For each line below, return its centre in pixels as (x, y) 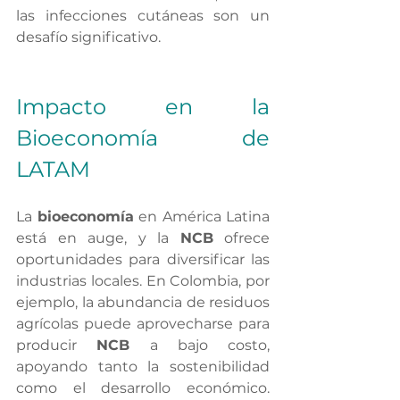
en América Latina (201, 217)
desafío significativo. (88, 37)
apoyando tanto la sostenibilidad (143, 367)
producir (57, 345)
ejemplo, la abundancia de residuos (143, 302)
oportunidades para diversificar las (143, 259)
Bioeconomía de (143, 138)
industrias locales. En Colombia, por (143, 281)
